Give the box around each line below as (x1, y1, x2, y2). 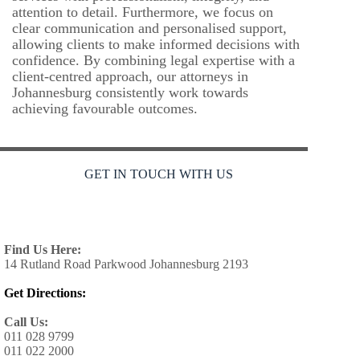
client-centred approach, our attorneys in (12, 68, 248, 85)
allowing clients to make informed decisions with (12, 36, 300, 53)
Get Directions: (4, 286, 86, 301)
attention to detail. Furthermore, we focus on (12, 4, 273, 21)
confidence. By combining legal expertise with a (12, 52, 295, 69)
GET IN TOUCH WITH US (84, 167, 233, 182)
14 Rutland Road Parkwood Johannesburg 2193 (4, 257, 248, 272)
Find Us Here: (4, 243, 81, 257)
